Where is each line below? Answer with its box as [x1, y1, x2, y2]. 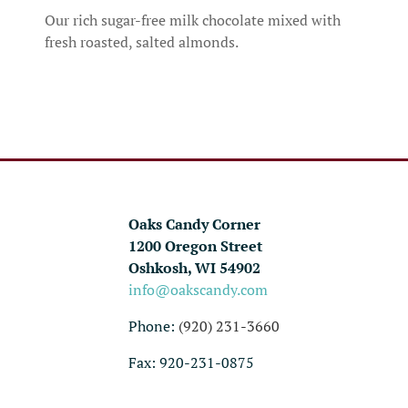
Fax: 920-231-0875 [128, 352, 254, 372]
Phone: [128, 316, 178, 335]
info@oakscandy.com [128, 280, 268, 299]
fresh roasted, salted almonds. [45, 32, 239, 51]
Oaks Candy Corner [128, 213, 260, 234]
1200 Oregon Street [128, 235, 262, 256]
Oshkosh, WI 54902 [128, 257, 260, 278]
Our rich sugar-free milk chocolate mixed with [45, 10, 341, 29]
